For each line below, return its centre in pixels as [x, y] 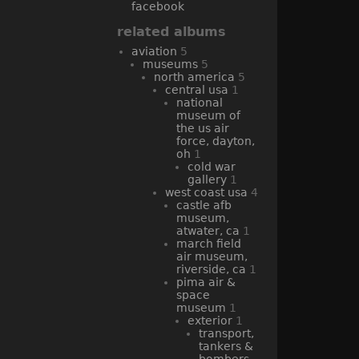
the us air [203, 128]
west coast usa [206, 192]
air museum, [212, 256]
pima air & [206, 282]
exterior [210, 320]
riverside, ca [211, 269]
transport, [226, 333]
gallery [207, 179]
